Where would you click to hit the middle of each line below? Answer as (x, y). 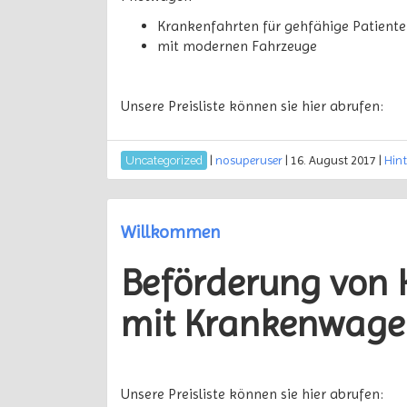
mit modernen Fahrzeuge (237, 46)
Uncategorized (164, 160)
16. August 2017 (333, 160)
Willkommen (171, 232)
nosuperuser (249, 160)
